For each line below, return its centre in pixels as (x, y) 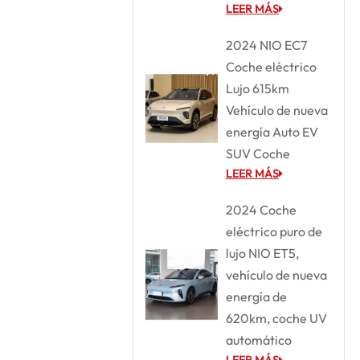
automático (258, 340)
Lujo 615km (257, 88)
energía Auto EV (272, 131)
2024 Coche (261, 209)
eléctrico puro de (274, 231)
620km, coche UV (276, 318)
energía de (256, 296)
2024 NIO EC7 (266, 45)
